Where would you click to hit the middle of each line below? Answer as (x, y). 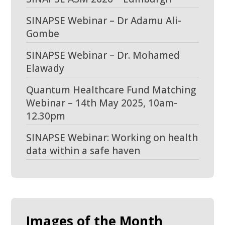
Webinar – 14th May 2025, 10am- (102, 103)
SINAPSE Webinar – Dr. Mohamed (103, 55)
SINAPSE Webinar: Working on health (112, 138)
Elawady (45, 68)
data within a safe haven (83, 151)
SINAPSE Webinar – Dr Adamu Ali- (104, 21)
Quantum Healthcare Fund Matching (111, 90)
